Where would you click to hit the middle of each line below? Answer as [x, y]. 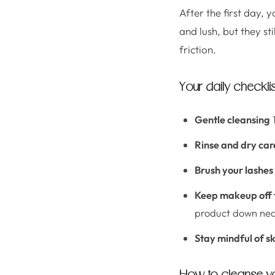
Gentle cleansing [232, 119]
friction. [198, 49]
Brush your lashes [234, 170]
